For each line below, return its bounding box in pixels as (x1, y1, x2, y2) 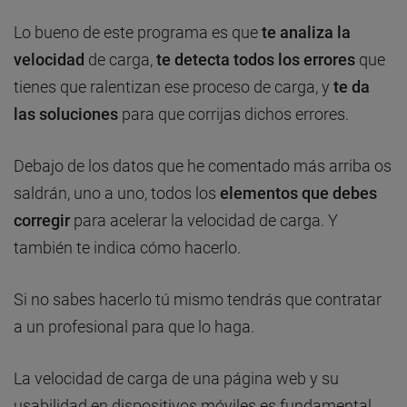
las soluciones (14, 104, 118, 124)
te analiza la (262, 22, 351, 42)
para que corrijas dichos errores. (118, 104, 349, 124)
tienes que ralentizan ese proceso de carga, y (14, 76, 333, 96)
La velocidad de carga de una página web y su (14, 368, 339, 388)
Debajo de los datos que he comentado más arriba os (14, 155, 392, 175)
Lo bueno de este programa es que (14, 22, 262, 42)
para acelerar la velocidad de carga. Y (70, 210, 338, 230)
